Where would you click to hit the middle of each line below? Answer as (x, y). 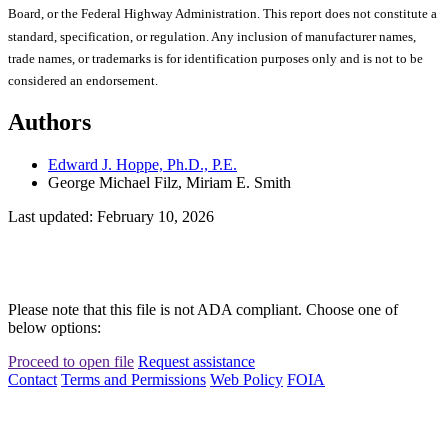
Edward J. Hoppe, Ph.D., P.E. (142, 164)
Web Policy (246, 379)
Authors (49, 121)
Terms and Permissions (133, 379)
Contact (32, 379)
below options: (54, 327)
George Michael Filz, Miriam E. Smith (169, 182)
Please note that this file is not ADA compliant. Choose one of (203, 309)
